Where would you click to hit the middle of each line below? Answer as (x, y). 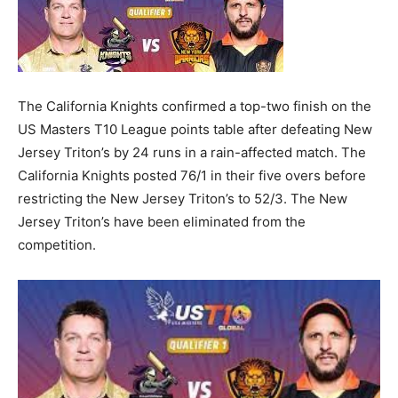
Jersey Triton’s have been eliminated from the (162, 222)
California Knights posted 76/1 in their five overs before (192, 175)
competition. (57, 245)
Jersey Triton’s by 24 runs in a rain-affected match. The (192, 152)
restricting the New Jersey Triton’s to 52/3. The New (183, 199)
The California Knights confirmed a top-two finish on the (195, 106)
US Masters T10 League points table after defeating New (195, 129)
